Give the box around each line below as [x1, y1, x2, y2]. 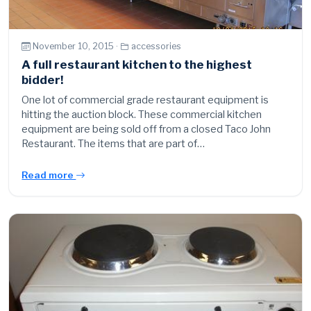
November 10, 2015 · [33, 41, 121, 52]
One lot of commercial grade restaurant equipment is [22, 93, 269, 106]
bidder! [22, 72, 64, 87]
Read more [22, 169, 76, 180]
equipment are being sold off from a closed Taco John [22, 122, 271, 135]
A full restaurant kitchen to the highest [22, 57, 253, 72]
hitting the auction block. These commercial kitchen [22, 108, 262, 121]
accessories [131, 41, 182, 52]
